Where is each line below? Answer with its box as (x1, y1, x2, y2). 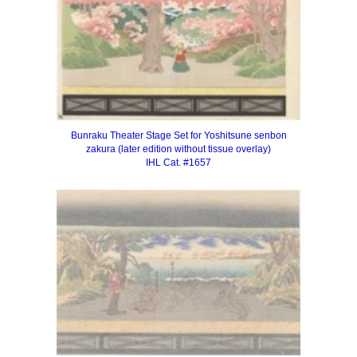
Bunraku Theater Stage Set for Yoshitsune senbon (70, 130, 287, 142)
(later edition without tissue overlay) (118, 143, 271, 155)
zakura (86, 143, 118, 155)
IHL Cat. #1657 (146, 157, 211, 169)
